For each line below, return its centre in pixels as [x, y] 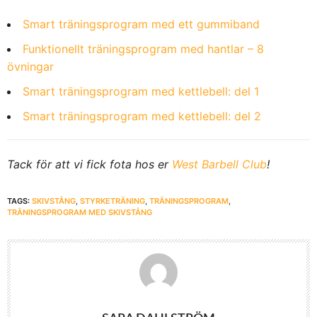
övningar [30, 66]
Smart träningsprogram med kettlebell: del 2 [142, 116]
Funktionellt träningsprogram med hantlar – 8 [143, 48]
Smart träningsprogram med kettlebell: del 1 [141, 91]
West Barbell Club [219, 164]
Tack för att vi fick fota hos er [90, 164]
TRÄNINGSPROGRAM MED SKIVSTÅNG [80, 212]
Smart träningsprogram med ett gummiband [141, 24]
